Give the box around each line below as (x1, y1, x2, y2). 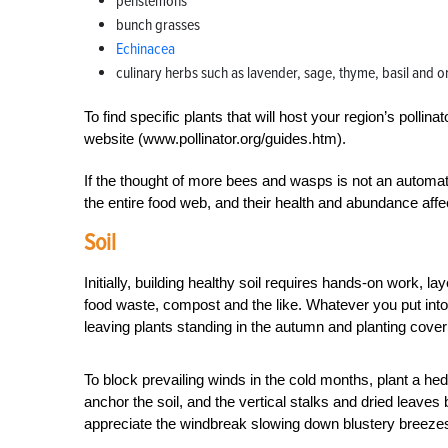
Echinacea (116, 39, 175, 59)
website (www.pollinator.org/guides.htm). (84, 130, 346, 147)
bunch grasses (116, 15, 200, 35)
